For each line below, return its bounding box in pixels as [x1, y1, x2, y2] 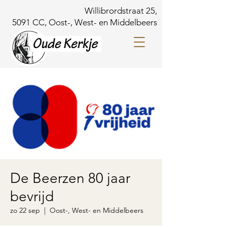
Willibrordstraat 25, [85, 6, 157, 16]
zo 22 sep [10, 206, 40, 215]
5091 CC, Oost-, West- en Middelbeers [12, 17, 157, 27]
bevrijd [10, 188, 54, 205]
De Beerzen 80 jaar [10, 170, 130, 186]
